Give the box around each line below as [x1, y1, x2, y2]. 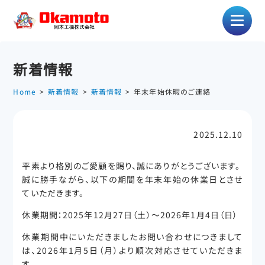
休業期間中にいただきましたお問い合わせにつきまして [22, 231, 243, 243]
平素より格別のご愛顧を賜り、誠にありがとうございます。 [22, 160, 240, 172]
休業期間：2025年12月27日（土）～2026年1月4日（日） [22, 209, 238, 221]
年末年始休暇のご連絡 [134, 86, 211, 96]
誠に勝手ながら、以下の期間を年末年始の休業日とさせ [22, 173, 243, 185]
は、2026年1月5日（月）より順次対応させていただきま [22, 244, 243, 256]
